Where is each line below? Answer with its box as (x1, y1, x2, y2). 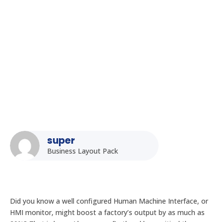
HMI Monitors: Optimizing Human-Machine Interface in (24, 4, 180, 12)
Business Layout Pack (47, 146, 118, 156)
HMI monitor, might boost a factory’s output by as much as (10, 208, 205, 217)
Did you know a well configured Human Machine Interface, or (10, 196, 208, 206)
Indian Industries (24, 17, 71, 25)
